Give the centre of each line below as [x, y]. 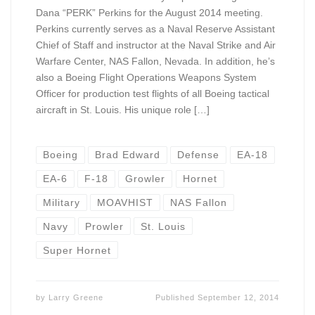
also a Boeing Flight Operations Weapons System [146, 77]
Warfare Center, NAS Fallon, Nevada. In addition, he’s [155, 61]
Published [177, 297]
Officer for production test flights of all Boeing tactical [152, 93]
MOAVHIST [126, 203]
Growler [146, 179]
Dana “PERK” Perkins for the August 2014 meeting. [149, 12]
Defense [199, 155]
